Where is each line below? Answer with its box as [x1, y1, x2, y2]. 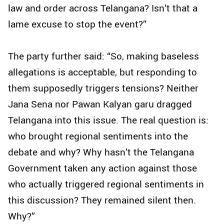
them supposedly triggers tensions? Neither [8, 81, 198, 95]
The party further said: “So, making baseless [8, 49, 199, 63]
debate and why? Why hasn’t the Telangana [8, 145, 194, 159]
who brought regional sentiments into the [8, 129, 188, 143]
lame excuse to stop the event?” [8, 17, 146, 31]
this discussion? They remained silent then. [8, 193, 196, 207]
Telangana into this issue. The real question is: [8, 113, 208, 127]
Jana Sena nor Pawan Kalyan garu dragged [8, 97, 192, 111]
